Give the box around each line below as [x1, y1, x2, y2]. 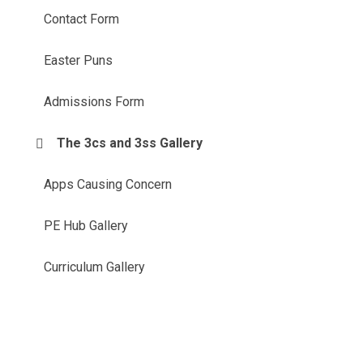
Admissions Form [44, 94, 145, 110]
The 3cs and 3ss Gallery [57, 135, 203, 152]
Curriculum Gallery [44, 259, 146, 275]
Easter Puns [44, 53, 113, 69]
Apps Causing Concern [44, 177, 173, 193]
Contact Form [44, 11, 120, 28]
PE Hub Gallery [44, 218, 129, 234]
